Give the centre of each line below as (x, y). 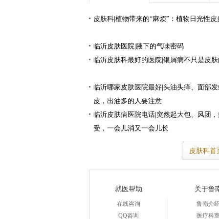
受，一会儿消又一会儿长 (131, 128)
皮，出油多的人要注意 (128, 101)
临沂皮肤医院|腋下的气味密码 (139, 46)
